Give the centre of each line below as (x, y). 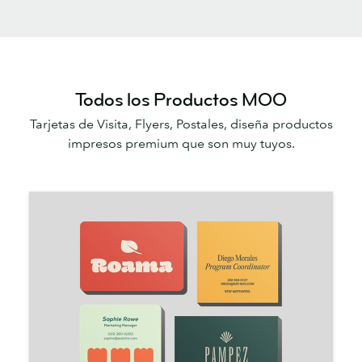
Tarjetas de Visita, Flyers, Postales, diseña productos (181, 124)
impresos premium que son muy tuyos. (181, 143)
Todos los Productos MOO (181, 99)
